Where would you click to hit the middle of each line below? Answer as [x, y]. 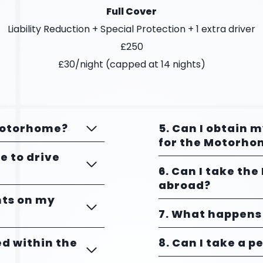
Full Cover [131, 12]
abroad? [185, 186]
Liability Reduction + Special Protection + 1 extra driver [131, 29]
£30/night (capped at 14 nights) [131, 65]
